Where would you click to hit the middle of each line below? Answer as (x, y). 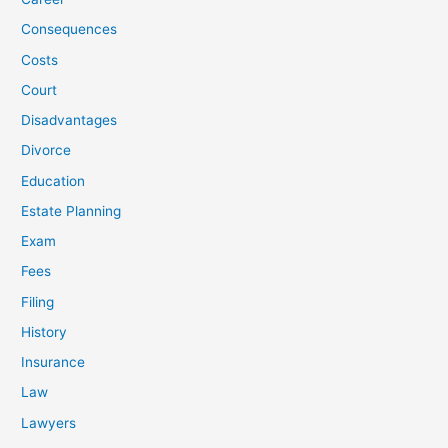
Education (53, 180)
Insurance (53, 362)
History (44, 331)
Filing (38, 301)
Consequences (69, 29)
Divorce (46, 150)
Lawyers (49, 422)
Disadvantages (69, 120)
